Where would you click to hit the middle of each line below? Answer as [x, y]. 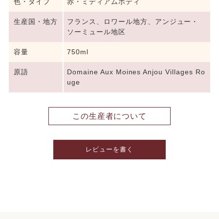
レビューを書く [109, 150]
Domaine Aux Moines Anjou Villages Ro [136, 72]
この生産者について [109, 116]
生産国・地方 [35, 22]
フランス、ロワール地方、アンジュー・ [133, 22]
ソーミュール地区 [96, 32]
